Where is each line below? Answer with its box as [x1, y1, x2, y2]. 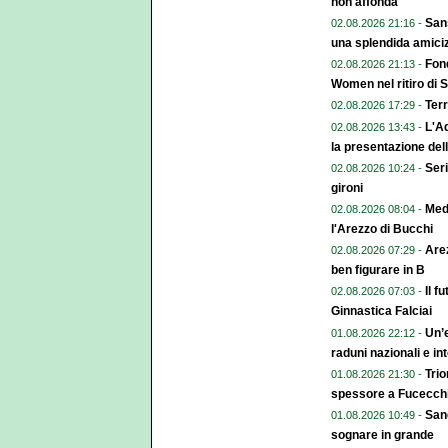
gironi [331, 180, 363, 195]
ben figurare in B [331, 263, 425, 278]
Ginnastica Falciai [331, 304, 432, 319]
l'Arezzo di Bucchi [331, 222, 433, 237]
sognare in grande [331, 427, 434, 442]
